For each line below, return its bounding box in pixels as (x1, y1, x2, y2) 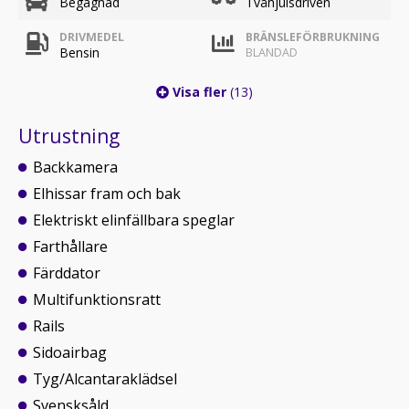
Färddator (33, 263, 100, 283)
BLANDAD (246, 45, 298, 60)
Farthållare (33, 236, 108, 257)
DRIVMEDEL (59, 29, 124, 45)
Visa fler (169, 83, 230, 100)
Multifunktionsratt (33, 289, 161, 309)
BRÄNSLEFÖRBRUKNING (246, 29, 380, 45)
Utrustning (18, 123, 120, 149)
